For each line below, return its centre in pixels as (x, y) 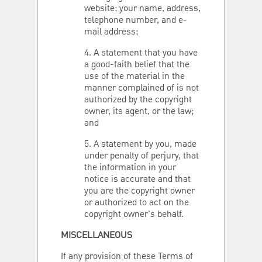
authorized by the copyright (138, 100)
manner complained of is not (142, 88)
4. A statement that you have (141, 53)
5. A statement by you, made (140, 144)
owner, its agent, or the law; (139, 112)
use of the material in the (135, 77)
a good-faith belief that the (137, 65)
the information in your (130, 168)
